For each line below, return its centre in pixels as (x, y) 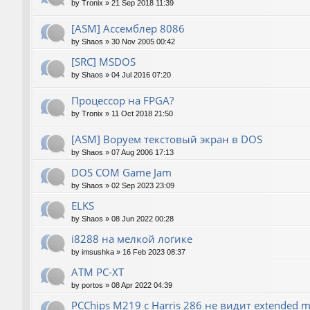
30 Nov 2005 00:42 (143, 41)
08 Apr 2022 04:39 (142, 285)
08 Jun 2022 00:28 (143, 219)
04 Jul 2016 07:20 (141, 74)
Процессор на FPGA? (122, 101)
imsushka (98, 252)
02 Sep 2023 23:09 (143, 186)
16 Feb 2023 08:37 (154, 252)
